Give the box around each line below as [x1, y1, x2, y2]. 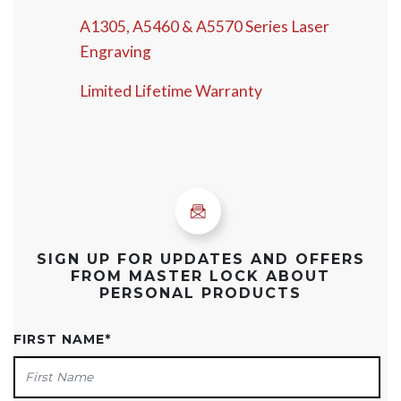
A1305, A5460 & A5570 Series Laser [79, 17, 329, 37]
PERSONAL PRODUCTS [99, 285, 302, 303]
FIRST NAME [13, 331, 105, 348]
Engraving [79, 42, 151, 62]
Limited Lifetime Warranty [79, 81, 262, 101]
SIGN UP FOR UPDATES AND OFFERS [36, 251, 365, 269]
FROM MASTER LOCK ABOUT [71, 268, 330, 286]
